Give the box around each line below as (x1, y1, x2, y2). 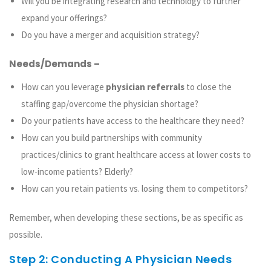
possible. (9, 228, 42, 240)
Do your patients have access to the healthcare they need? (21, 114, 244, 126)
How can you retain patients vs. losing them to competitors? (21, 182, 248, 194)
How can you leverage (21, 80, 106, 93)
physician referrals (106, 80, 184, 93)
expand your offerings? (21, 12, 107, 24)
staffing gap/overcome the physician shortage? (21, 97, 198, 109)
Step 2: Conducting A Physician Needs (9, 252, 232, 267)
